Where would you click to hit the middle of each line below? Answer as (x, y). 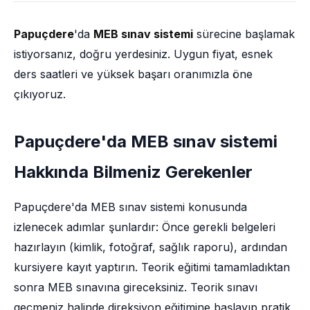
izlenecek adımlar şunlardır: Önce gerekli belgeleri (145, 227)
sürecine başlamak (244, 34)
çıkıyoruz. (40, 94)
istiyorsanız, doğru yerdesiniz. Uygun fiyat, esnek (143, 54)
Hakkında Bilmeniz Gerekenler (133, 172)
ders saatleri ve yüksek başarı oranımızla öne (133, 74)
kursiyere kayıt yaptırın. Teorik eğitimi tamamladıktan (152, 267)
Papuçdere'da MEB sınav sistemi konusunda (130, 207)
